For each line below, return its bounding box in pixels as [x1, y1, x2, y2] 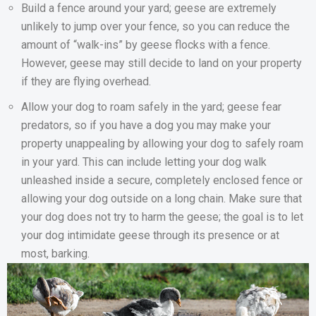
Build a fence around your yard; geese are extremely [21, 1, 276, 16]
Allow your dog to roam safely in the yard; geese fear [21, 100, 281, 114]
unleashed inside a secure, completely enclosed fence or [21, 174, 303, 188]
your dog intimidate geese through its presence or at [21, 229, 279, 243]
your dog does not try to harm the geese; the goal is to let [21, 210, 303, 224]
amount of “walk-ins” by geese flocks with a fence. [21, 38, 270, 52]
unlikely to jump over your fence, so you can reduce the [21, 20, 290, 34]
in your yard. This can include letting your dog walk [21, 155, 267, 169]
